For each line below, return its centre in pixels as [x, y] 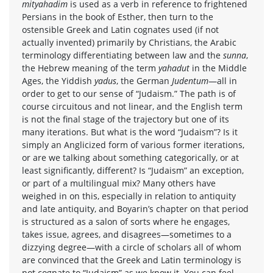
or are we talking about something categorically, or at [130, 157]
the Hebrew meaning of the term [90, 68]
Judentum [190, 80]
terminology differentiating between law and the [122, 55]
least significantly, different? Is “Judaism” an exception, [133, 170]
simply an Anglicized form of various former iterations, [133, 144]
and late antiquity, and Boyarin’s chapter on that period [135, 208]
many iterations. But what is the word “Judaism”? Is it [130, 132]
